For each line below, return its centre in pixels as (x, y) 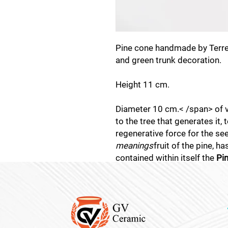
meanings (134, 146)
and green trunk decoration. (168, 60)
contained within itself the (166, 158)
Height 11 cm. (142, 85)
